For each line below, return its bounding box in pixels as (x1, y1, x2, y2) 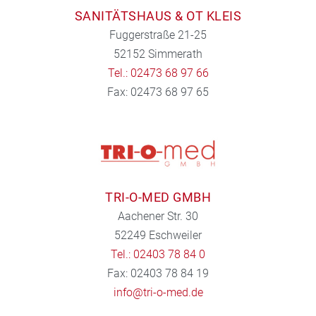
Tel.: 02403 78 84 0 (111, 248, 205, 262)
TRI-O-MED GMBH (105, 190, 211, 205)
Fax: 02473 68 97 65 (107, 85, 209, 99)
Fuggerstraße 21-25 (109, 28, 207, 42)
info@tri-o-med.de (113, 286, 203, 300)
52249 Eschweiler (114, 229, 202, 243)
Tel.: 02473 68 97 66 (107, 66, 209, 80)
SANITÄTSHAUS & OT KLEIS (74, 8, 242, 23)
